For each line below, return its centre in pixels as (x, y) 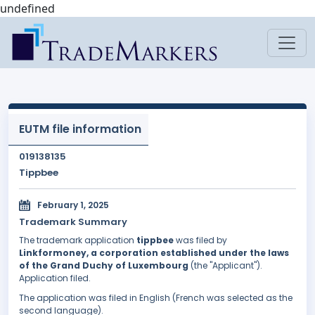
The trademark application (78, 240)
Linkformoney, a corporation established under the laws (154, 253)
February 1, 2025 (73, 205)
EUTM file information (80, 129)
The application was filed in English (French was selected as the (156, 298)
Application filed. (55, 278)
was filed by (200, 240)
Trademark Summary (73, 222)
